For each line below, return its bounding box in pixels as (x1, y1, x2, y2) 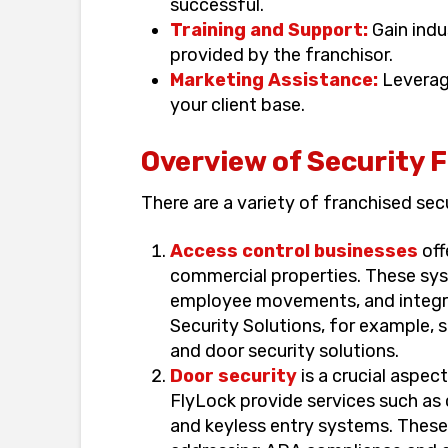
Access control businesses (170, 240, 419, 263)
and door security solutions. (170, 340, 400, 363)
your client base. (170, 93, 306, 116)
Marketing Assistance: (170, 68, 379, 91)
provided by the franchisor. (170, 43, 394, 66)
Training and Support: (170, 18, 369, 41)
